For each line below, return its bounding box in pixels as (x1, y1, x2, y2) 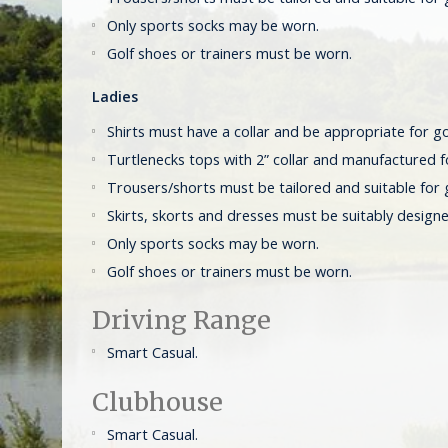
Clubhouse (92, 385, 223, 418)
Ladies (92, 86, 138, 106)
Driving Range (92, 304, 271, 336)
